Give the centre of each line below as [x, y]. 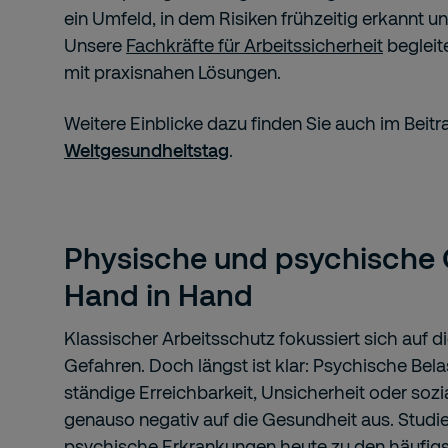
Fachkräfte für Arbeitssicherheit [254, 45]
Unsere [95, 45]
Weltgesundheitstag [146, 150]
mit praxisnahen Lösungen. [172, 72]
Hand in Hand [158, 294]
